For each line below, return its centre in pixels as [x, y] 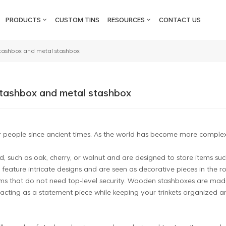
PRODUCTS [23, 20]
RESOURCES [126, 20]
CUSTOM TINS [77, 20]
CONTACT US [180, 20]
